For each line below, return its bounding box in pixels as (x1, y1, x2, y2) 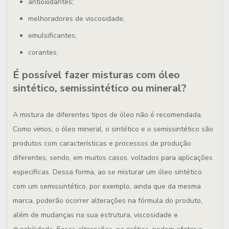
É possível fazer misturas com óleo (13, 68, 180, 82)
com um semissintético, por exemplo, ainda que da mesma (13, 181, 201, 191)
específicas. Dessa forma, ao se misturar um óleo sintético (13, 167, 202, 177)
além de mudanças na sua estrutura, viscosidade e (13, 210, 178, 220)
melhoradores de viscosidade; (28, 14, 125, 24)
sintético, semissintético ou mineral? (13, 81, 187, 95)
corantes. (28, 48, 58, 57)
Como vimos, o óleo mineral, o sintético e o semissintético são (13, 124, 213, 134)
